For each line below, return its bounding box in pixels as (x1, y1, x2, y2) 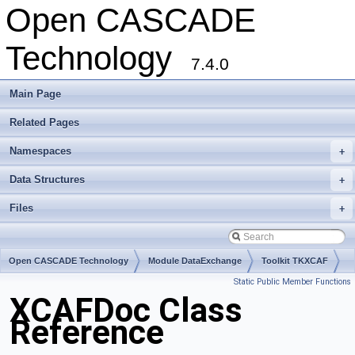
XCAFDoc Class (10, 291, 242, 330)
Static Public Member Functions (234, 277, 351, 287)
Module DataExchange (148, 256, 242, 265)
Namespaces (10, 145, 71, 157)
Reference (10, 313, 164, 353)
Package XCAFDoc (9, 281, 86, 291)
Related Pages (10, 116, 79, 128)
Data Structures (10, 174, 85, 185)
